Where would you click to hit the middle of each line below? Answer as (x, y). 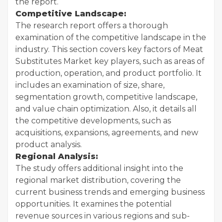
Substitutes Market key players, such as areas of (110, 61)
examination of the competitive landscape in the (111, 37)
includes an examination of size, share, (90, 85)
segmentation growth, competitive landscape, (106, 97)
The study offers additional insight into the (99, 168)
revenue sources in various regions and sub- (103, 216)
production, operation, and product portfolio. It (109, 73)
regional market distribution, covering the (98, 180)
